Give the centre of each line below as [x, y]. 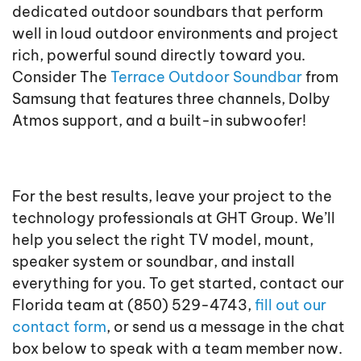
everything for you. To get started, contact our [178, 284]
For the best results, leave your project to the [172, 197]
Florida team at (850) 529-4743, [133, 305]
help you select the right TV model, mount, [163, 240]
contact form [59, 327]
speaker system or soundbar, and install [154, 262]
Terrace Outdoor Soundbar [206, 77]
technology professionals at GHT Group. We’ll [174, 218]
